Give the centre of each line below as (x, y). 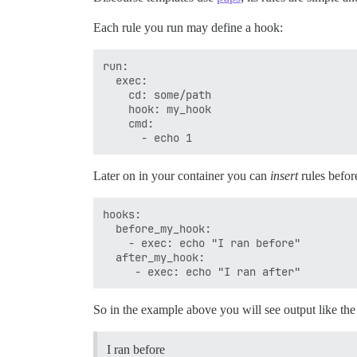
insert (284, 176)
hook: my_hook (157, 110)
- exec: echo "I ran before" (202, 243)
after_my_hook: (154, 258)
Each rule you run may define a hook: (188, 28)
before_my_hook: (157, 229)
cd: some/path (157, 95)
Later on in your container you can (182, 176)
